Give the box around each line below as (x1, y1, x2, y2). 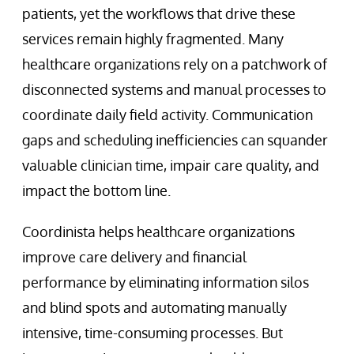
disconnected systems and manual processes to (22, 80, 326, 98)
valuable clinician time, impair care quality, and (22, 156, 319, 174)
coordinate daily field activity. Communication (22, 105, 313, 123)
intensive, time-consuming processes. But (22, 323, 283, 341)
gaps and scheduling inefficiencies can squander (22, 130, 328, 149)
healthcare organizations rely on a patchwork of (22, 55, 327, 73)
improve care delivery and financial (22, 247, 247, 265)
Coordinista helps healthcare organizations (22, 222, 295, 240)
